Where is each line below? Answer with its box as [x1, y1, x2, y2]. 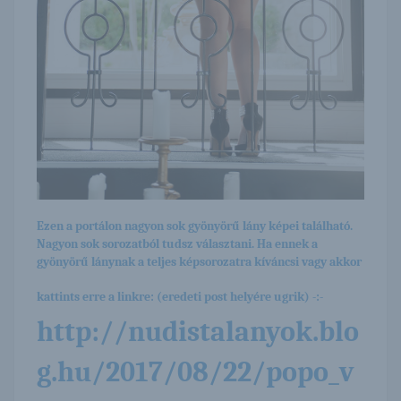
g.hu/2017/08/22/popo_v [37, 354, 354, 388]
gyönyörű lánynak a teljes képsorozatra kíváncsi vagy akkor [37, 253, 362, 269]
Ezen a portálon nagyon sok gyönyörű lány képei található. [37, 218, 353, 234]
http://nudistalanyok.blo [37, 314, 359, 348]
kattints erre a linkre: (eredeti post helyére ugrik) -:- [37, 288, 323, 304]
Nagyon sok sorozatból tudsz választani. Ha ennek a [37, 235, 318, 252]
